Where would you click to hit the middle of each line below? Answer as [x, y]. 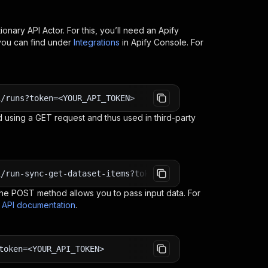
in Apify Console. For [163, 42]
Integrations [97, 42]
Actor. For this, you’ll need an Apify [109, 30]
